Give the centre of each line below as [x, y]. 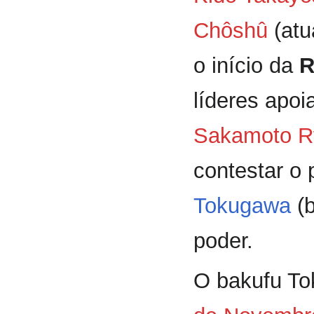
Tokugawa [242, 205]
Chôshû [231, 30]
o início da [246, 65]
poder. [223, 240]
